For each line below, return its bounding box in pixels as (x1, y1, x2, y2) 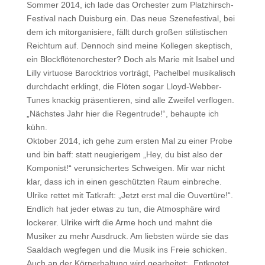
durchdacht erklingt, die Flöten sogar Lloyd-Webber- (26, 82, 222, 91)
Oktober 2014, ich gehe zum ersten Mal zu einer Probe (26, 136, 232, 146)
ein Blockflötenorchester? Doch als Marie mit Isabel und (26, 54, 235, 64)
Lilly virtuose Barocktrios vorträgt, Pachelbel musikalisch (26, 68, 235, 77)
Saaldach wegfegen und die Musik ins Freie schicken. (26, 245, 227, 254)
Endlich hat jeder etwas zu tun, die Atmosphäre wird (26, 204, 220, 214)
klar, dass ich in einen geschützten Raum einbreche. (26, 177, 222, 186)
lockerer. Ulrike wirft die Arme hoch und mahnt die (26, 218, 212, 227)
